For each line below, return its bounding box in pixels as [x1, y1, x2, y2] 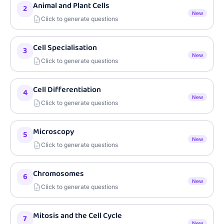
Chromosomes [33, 167, 84, 180]
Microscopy [33, 125, 74, 138]
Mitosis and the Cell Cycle [33, 209, 122, 222]
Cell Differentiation [33, 83, 101, 96]
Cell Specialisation [33, 41, 97, 54]
